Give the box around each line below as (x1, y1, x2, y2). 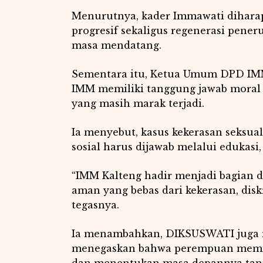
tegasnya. (72, 198, 119, 211)
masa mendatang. (72, 39, 161, 51)
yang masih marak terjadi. (72, 97, 204, 109)
